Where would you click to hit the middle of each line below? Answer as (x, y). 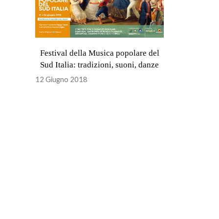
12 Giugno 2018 (61, 79)
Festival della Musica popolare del (100, 53)
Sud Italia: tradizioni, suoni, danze (99, 65)
